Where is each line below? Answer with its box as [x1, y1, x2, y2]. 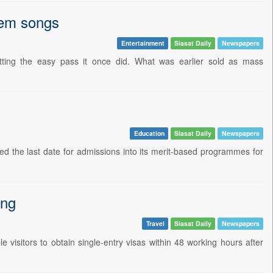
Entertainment [121, 38, 165, 48]
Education [133, 128, 165, 138]
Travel [146, 219, 165, 229]
